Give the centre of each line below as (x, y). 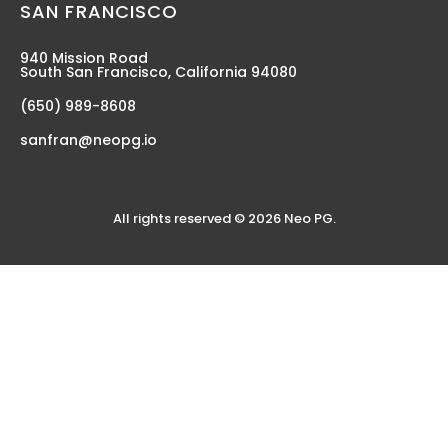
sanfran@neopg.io (88, 139)
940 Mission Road (84, 57)
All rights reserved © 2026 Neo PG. (224, 218)
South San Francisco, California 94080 (158, 71)
